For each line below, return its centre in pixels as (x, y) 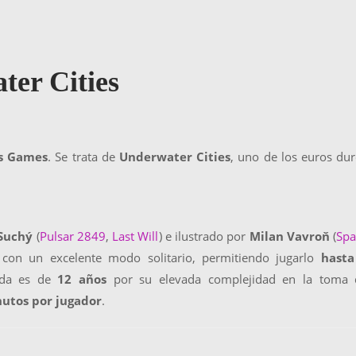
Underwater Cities (175, 157)
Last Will (135, 236)
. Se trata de (84, 157)
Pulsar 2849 (72, 236)
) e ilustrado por (204, 236)
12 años (82, 279)
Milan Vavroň (289, 236)
